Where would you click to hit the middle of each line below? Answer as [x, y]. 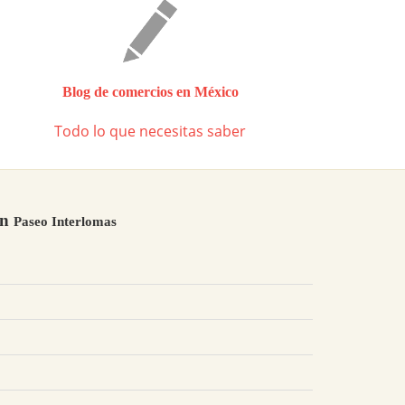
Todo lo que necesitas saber [150, 131]
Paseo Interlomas [65, 222]
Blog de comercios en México [150, 91]
